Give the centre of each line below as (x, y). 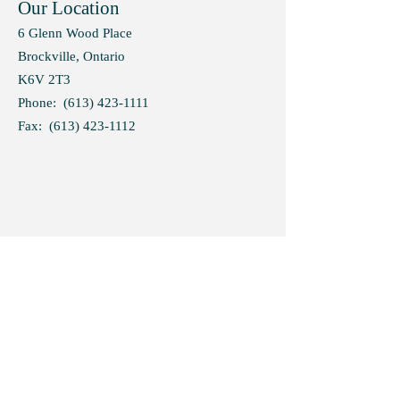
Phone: (41, 103)
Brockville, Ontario (71, 56)
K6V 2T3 (44, 79)
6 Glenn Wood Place (75, 33)
